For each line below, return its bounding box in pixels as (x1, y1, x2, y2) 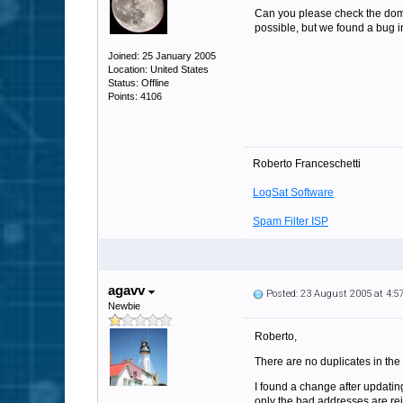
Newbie (108, 300, 140, 311)
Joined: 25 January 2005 (108, 50, 216, 61)
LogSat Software (253, 186, 334, 199)
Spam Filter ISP (253, 215, 328, 228)
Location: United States (108, 64, 209, 75)
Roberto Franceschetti (253, 157, 361, 170)
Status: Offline (108, 77, 169, 88)
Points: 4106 (108, 91, 162, 102)
